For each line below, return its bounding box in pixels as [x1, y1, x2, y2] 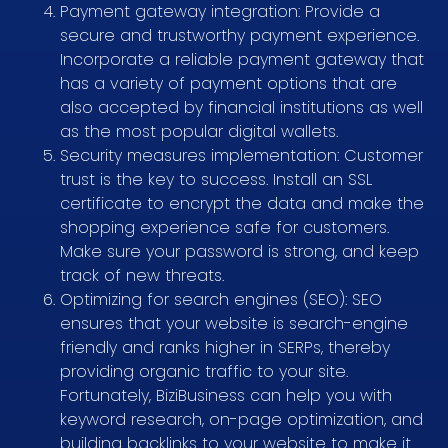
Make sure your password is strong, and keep [60, 239, 419, 263]
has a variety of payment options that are [60, 71, 397, 95]
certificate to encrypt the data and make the [60, 191, 424, 215]
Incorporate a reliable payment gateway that [60, 47, 424, 71]
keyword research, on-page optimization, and [60, 407, 423, 431]
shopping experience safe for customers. [60, 215, 389, 239]
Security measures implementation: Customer [60, 143, 423, 167]
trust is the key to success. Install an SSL [60, 167, 372, 191]
